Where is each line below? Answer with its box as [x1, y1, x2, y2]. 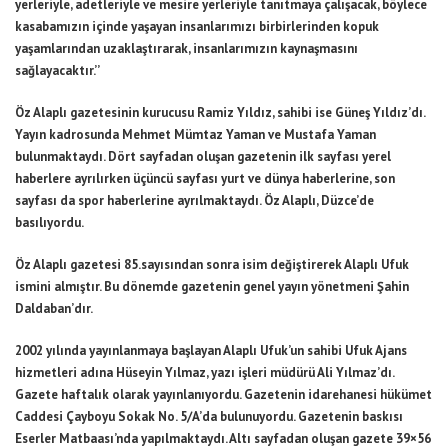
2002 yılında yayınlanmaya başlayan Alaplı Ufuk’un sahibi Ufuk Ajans [15, 342, 407, 359]
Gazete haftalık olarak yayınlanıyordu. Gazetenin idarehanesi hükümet [15, 386, 432, 403]
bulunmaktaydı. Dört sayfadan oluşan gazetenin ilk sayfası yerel [15, 148, 391, 165]
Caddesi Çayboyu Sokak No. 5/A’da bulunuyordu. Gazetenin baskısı [15, 408, 403, 425]
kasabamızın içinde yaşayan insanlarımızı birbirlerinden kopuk [15, 18, 379, 35]
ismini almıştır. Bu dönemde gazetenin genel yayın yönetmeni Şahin [15, 278, 409, 295]
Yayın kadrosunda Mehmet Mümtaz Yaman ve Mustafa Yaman [15, 126, 376, 143]
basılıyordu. [15, 214, 84, 231]
